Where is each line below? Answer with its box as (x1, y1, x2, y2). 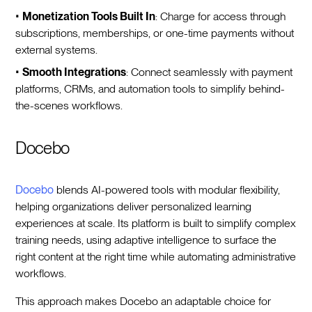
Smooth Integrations (22, 65, 127, 79)
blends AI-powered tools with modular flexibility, (54, 182, 281, 196)
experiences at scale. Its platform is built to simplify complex (15, 216, 296, 230)
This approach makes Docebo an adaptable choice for (15, 294, 272, 308)
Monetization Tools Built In (22, 9, 156, 23)
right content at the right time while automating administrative (15, 249, 297, 263)
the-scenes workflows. (15, 98, 123, 112)
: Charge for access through (155, 9, 286, 23)
